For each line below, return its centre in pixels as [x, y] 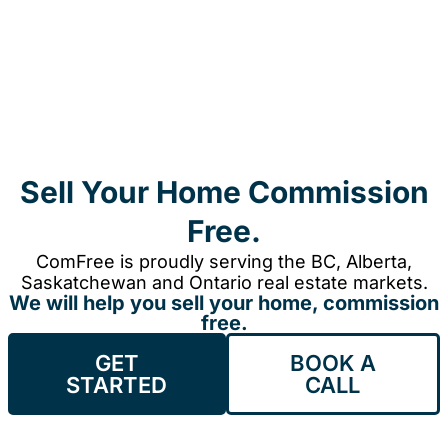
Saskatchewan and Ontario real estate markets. [224, 282]
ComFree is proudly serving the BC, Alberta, [224, 261]
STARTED [117, 385]
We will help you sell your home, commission [224, 303]
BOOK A [332, 363]
